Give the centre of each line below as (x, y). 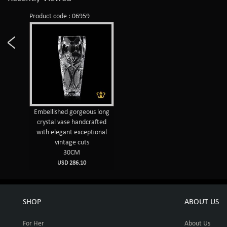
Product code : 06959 (60, 16)
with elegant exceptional (72, 132)
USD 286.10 (72, 163)
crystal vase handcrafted (72, 122)
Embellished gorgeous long (72, 112)
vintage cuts (72, 142)
